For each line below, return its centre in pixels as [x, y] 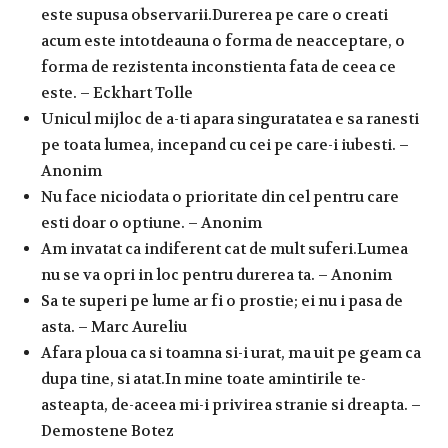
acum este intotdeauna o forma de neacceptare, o [223, 40]
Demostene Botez [107, 430]
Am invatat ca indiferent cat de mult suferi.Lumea [224, 248]
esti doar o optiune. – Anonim [151, 222]
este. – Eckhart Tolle [117, 92]
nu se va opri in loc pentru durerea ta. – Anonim [216, 274]
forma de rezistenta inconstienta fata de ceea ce [218, 66]
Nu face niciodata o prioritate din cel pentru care [220, 196]
